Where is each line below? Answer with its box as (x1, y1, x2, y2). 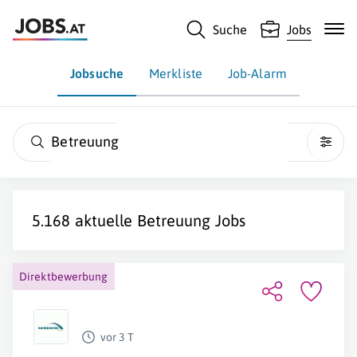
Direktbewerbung (19, 270, 108, 283)
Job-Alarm (227, 66, 287, 80)
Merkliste (149, 66, 202, 80)
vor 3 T (100, 331, 134, 343)
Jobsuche (70, 66, 124, 80)
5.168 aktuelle (32, 211, 137, 229)
